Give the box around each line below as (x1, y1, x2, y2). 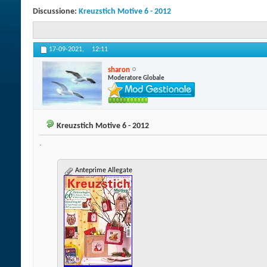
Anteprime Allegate (73, 167, 132, 175)
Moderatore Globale (108, 74, 164, 82)
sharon (108, 66, 130, 74)
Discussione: (33, 7, 79, 16)
